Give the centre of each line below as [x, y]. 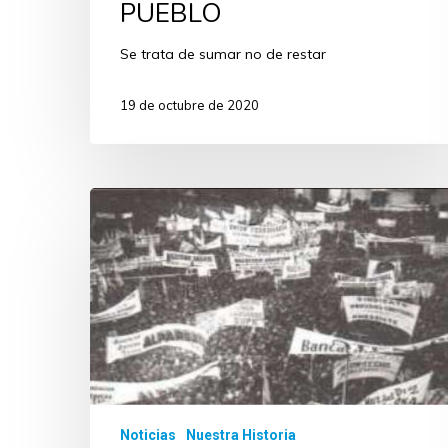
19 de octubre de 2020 [189, 105]
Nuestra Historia [241, 434]
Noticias [148, 434]
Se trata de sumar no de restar [223, 54]
